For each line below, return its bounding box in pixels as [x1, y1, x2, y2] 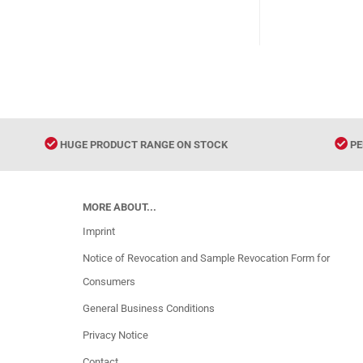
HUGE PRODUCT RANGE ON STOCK [58, 139, 228, 151]
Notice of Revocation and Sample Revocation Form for [83, 252, 330, 264]
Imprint [83, 225, 115, 237]
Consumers [83, 275, 135, 288]
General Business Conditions [83, 302, 215, 314]
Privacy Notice [83, 329, 148, 341]
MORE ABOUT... [83, 201, 156, 213]
